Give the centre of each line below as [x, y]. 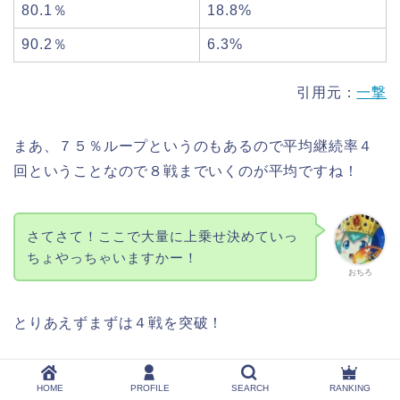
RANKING [350, 388]
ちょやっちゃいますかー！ [112, 257]
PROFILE [150, 388]
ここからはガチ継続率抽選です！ [126, 377]
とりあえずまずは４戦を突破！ [119, 323]
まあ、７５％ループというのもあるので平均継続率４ [194, 146]
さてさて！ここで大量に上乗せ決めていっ [162, 236]
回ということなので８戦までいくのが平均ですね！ [186, 171]
